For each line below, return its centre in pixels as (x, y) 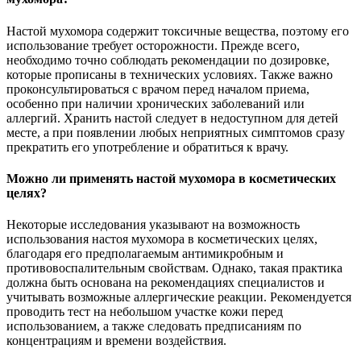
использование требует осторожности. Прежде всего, (153, 45)
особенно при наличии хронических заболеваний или (156, 103)
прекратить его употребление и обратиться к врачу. (147, 147)
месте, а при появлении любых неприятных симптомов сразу (176, 132)
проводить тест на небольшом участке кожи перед (145, 312)
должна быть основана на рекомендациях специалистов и (166, 283)
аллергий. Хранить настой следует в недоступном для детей (172, 118)
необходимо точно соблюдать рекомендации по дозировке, (168, 60)
